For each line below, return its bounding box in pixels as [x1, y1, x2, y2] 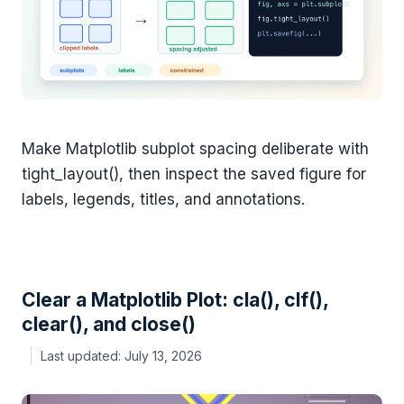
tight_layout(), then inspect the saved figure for [22, 165, 366, 184]
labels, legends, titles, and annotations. [22, 190, 305, 209]
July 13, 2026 [124, 348, 202, 364]
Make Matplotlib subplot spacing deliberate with [22, 140, 369, 159]
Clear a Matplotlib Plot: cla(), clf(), [22, 288, 328, 311]
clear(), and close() [22, 312, 196, 335]
